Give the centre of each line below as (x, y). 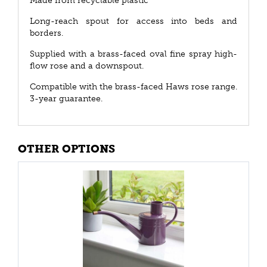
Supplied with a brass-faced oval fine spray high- (133, 54)
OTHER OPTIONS (66, 149)
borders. (46, 33)
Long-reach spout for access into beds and (133, 21)
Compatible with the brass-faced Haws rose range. (133, 87)
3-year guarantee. (66, 99)
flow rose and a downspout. (87, 66)
